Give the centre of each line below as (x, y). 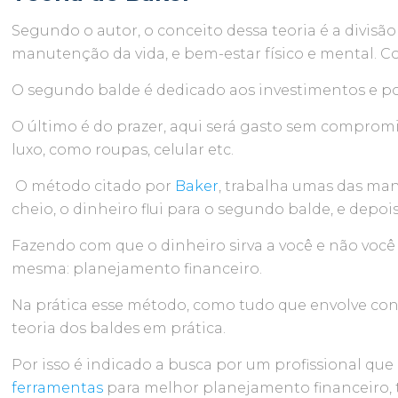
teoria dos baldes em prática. (123, 328)
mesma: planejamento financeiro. (137, 269)
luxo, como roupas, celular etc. (123, 150)
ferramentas (58, 388)
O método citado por (94, 186)
